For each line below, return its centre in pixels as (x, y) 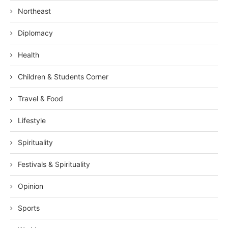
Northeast (34, 11)
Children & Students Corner (63, 77)
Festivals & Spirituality (54, 164)
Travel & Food (40, 99)
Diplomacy (35, 33)
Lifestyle (32, 121)
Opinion (31, 186)
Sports (29, 208)
